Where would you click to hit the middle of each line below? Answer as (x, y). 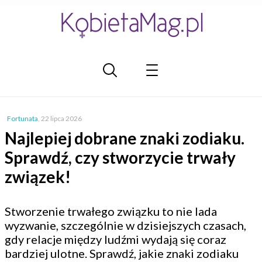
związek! (38, 177)
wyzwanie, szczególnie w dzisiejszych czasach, (125, 225)
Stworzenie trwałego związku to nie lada (111, 211)
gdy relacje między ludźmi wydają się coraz (116, 239)
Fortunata (23, 118)
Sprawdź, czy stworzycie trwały (120, 157)
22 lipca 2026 (61, 118)
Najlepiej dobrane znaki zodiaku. (125, 138)
